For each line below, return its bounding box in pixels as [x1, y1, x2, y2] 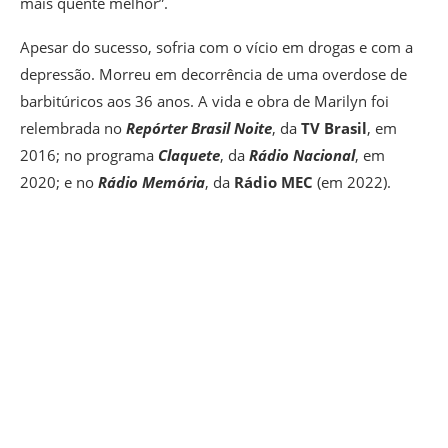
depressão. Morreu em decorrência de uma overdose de [20, 64, 407, 85]
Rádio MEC [234, 172, 317, 193]
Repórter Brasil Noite [126, 118, 272, 139]
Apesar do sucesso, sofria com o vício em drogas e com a [20, 37, 413, 58]
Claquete [158, 145, 220, 166]
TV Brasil [301, 118, 367, 139]
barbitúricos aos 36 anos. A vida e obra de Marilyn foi [20, 91, 389, 112]
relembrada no [20, 118, 126, 139]
